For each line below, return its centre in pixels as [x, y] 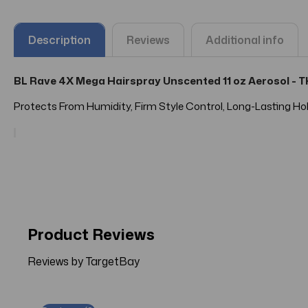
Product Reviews [91, 234]
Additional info [245, 40]
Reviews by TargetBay [84, 262]
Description [59, 40]
